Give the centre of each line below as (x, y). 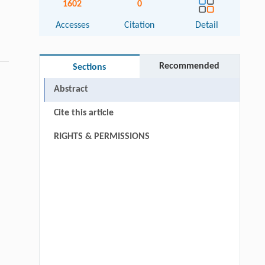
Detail (206, 26)
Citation (140, 26)
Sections (90, 68)
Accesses (72, 26)
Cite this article (83, 113)
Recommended (190, 67)
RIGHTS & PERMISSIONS (101, 137)
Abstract (71, 90)
